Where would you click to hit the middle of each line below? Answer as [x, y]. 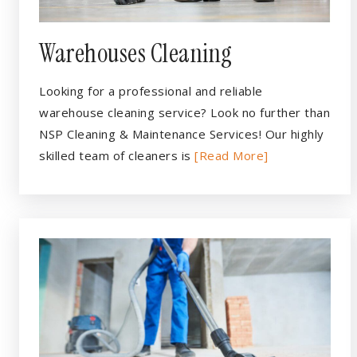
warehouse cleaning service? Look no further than [184, 112]
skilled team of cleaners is [117, 155]
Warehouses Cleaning [136, 53]
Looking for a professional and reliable [151, 91]
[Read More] [231, 155]
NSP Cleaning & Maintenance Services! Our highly [182, 134]
